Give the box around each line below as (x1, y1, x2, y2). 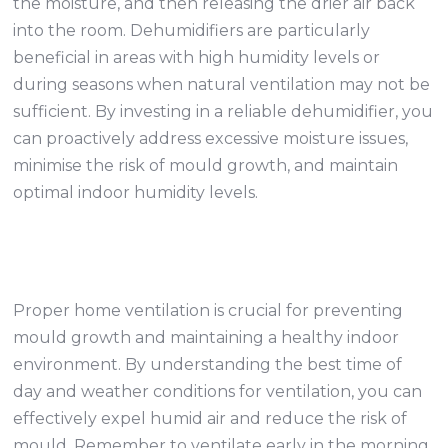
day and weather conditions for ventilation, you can (13, 382, 423, 401)
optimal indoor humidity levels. (13, 183, 259, 202)
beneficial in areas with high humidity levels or (13, 48, 381, 67)
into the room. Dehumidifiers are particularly (13, 21, 371, 40)
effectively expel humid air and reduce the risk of (13, 409, 408, 428)
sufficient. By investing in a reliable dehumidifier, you (13, 102, 434, 121)
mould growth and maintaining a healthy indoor (13, 328, 400, 347)
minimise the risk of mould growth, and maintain (13, 156, 399, 175)
